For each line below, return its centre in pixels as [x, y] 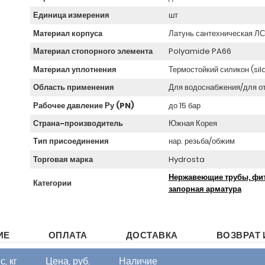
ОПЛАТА [68, 235]
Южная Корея [193, 123]
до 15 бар [184, 105]
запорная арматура [205, 189]
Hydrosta [186, 159]
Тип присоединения [71, 141]
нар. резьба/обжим [201, 141]
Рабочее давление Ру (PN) [84, 105]
